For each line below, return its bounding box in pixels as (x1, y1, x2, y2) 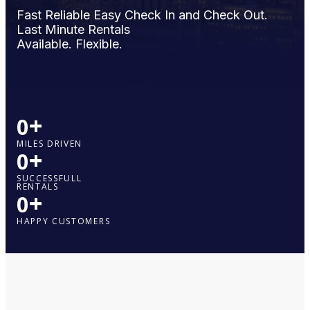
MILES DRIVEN (17, 138, 83, 149)
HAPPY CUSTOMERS (17, 215, 111, 227)
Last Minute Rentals (17, 22, 130, 37)
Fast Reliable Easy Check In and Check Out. (17, 8, 268, 22)
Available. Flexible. (17, 37, 122, 51)
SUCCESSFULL (17, 172, 82, 184)
